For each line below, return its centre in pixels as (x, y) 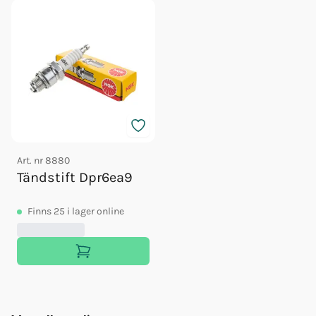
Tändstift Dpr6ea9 (75, 177)
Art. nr (31, 160)
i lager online (96, 211)
